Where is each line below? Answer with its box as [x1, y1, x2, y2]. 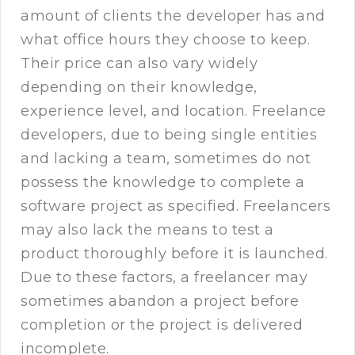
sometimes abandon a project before [21, 292, 299, 311]
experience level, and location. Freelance [21, 102, 326, 120]
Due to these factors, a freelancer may [21, 269, 307, 287]
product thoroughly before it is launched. [21, 245, 328, 263]
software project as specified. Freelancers [21, 197, 330, 216]
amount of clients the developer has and [21, 7, 326, 25]
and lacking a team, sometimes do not [21, 150, 311, 168]
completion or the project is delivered [21, 316, 303, 334]
